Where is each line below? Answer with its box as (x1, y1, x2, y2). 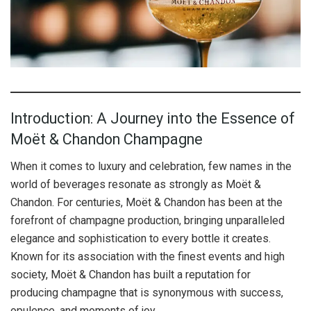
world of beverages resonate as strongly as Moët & (10, 177, 261, 191)
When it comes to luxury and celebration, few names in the (10, 159, 292, 173)
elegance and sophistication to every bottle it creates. (10, 231, 271, 245)
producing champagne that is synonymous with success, (10, 285, 283, 299)
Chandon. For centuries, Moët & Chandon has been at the (10, 195, 283, 209)
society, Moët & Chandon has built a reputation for (10, 267, 251, 281)
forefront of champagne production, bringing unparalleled (10, 213, 285, 227)
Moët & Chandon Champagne (10, 131, 203, 149)
